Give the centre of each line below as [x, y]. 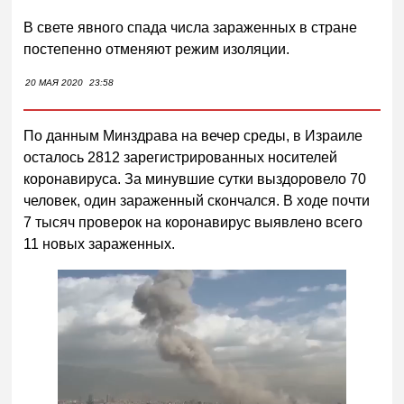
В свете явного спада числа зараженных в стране [191, 28]
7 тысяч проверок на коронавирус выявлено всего [193, 223]
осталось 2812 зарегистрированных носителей [181, 158]
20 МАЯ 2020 [55, 83]
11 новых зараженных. [100, 244]
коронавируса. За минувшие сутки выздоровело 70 [195, 179]
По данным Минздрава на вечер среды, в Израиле [193, 136]
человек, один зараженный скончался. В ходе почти [197, 201]
